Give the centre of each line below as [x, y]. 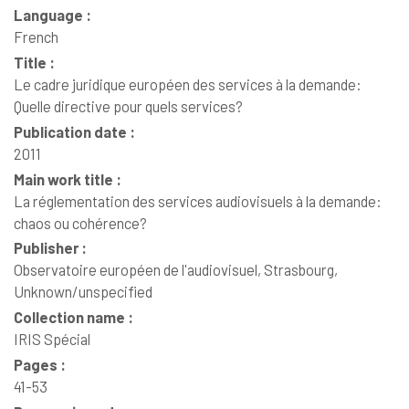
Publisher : [50, 248]
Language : [52, 15]
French [36, 37]
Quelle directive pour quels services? [128, 106]
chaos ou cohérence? [80, 222]
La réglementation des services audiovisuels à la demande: [198, 200]
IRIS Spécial [52, 339]
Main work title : [68, 178]
